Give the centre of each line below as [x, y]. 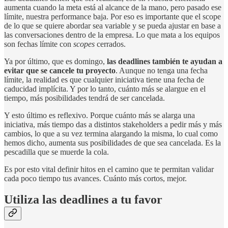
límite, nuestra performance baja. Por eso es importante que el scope [112, 16]
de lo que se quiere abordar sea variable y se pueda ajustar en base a [112, 25]
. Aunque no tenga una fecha [162, 70]
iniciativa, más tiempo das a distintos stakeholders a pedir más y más [113, 124]
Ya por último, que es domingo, [55, 61]
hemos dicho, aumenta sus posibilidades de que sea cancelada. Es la [112, 142]
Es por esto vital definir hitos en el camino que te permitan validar [109, 169]
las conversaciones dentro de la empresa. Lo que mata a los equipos [112, 35]
